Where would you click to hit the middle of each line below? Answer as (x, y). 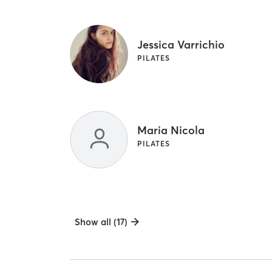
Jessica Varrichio (181, 45)
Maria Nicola (171, 131)
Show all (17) (101, 222)
